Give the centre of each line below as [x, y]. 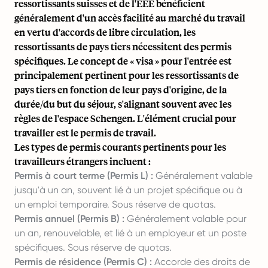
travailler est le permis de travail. [85, 133]
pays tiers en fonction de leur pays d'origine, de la [121, 89]
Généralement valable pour [185, 219]
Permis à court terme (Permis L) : [84, 176]
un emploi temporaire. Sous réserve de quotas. [115, 204]
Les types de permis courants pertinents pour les [120, 147]
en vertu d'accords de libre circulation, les [105, 32]
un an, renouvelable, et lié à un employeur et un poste [130, 233]
